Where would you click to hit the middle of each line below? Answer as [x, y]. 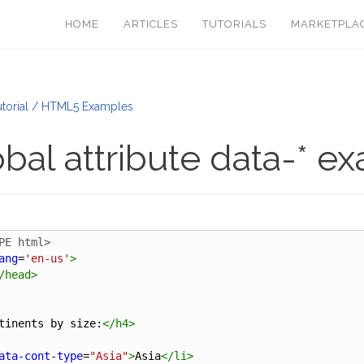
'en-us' [47, 258]
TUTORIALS [234, 24]
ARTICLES [150, 24]
